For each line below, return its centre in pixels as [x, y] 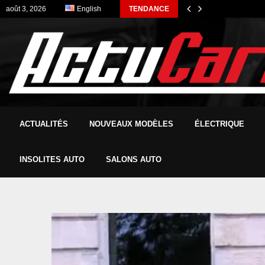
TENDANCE [149, 9]
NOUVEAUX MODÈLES [131, 124]
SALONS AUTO [134, 159]
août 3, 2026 [26, 9]
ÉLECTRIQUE [219, 124]
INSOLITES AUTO [52, 159]
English [89, 9]
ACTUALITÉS [44, 124]
